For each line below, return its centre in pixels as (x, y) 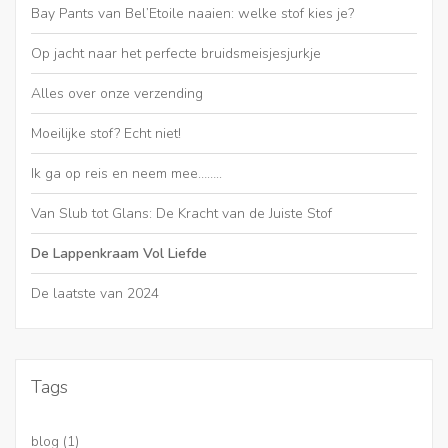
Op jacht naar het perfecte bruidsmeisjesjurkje (176, 54)
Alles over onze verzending (117, 94)
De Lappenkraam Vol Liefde (119, 254)
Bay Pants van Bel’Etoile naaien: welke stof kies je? (192, 14)
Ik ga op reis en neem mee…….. (126, 174)
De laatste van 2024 (95, 294)
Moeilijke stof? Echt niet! (106, 134)
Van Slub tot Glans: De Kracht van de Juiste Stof (181, 214)
